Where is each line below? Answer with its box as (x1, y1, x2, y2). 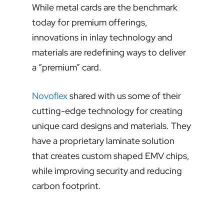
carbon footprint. (32, 180, 101, 192)
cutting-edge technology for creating (32, 105, 182, 117)
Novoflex (32, 90, 67, 102)
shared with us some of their (67, 90, 181, 102)
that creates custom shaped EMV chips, (32, 150, 189, 162)
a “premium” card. (32, 61, 101, 73)
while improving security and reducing (32, 165, 182, 177)
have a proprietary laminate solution (32, 135, 174, 147)
